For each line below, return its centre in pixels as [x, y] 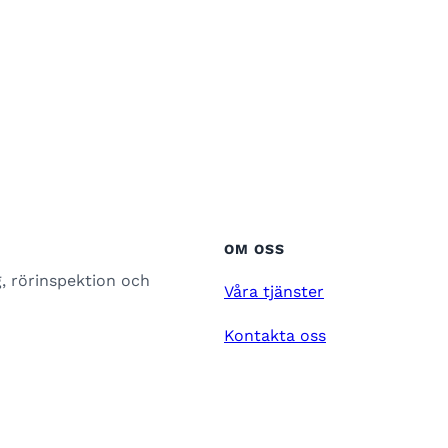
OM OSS [254, 249]
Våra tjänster [274, 291]
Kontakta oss [275, 335]
